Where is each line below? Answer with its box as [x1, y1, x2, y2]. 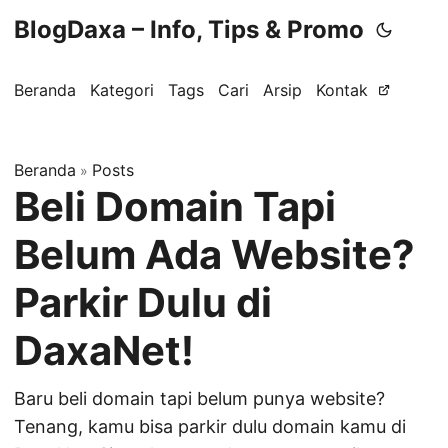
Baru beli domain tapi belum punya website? [14, 388, 385, 409]
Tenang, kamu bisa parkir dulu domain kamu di [14, 416, 406, 437]
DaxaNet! [14, 326, 194, 375]
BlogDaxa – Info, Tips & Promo [14, 15, 364, 44]
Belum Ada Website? [14, 230, 415, 279]
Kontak [316, 80, 368, 100]
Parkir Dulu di [14, 278, 272, 327]
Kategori [90, 80, 154, 100]
